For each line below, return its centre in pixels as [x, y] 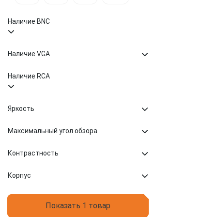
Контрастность [33, 153]
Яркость [21, 108]
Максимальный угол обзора [53, 131]
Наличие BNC [29, 21]
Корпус [19, 175]
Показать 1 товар [78, 206]
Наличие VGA [29, 54]
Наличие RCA [29, 76]
